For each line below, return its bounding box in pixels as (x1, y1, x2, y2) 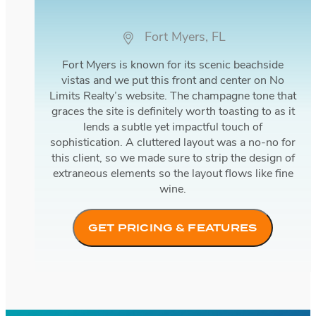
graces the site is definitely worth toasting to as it (51, 106, 295, 118)
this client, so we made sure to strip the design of (51, 152, 295, 164)
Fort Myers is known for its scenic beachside (62, 59, 284, 71)
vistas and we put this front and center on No (61, 75, 284, 87)
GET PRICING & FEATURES (88, 220, 257, 235)
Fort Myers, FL (145, 30, 226, 44)
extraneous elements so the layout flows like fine (52, 168, 293, 180)
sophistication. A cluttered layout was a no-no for (50, 137, 296, 149)
